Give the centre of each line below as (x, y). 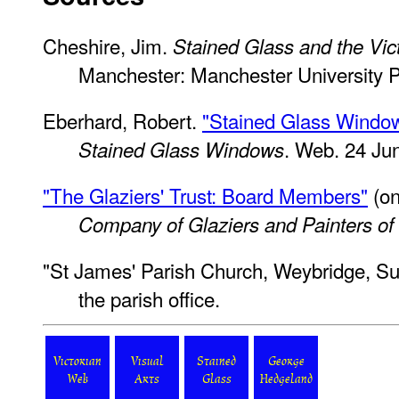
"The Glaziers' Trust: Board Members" (205, 195)
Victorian (77, 362)
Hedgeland (286, 380)
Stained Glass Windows (181, 149)
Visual (147, 362)
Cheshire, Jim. (108, 45)
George (286, 362)
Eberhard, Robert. (122, 120)
